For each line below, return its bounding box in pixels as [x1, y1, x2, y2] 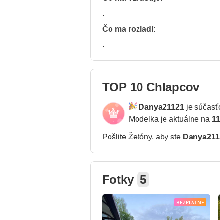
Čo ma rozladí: [102, 25, 156, 33]
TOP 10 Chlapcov [102, 81, 199, 94]
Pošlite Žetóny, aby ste [102, 133, 183, 141]
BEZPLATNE [176, 199, 204, 206]
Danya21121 [138, 103, 184, 111]
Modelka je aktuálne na [129, 115, 212, 123]
